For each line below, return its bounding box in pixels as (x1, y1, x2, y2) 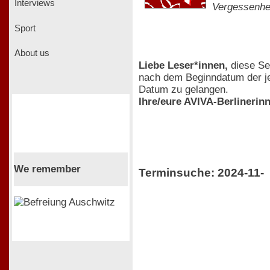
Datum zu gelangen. (139, 83, 228, 95)
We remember (13, 163, 81, 175)
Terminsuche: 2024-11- (139, 166, 264, 180)
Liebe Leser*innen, (139, 59, 228, 71)
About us (12, 48, 49, 58)
